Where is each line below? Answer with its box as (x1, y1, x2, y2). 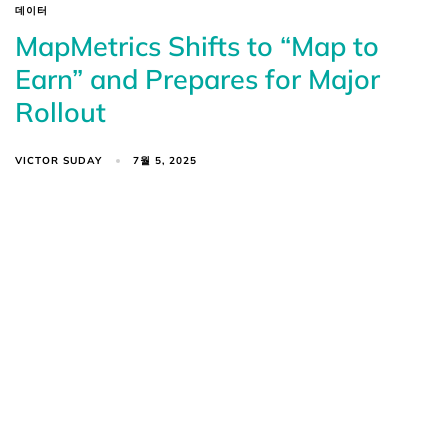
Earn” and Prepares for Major (15, 61, 380, 96)
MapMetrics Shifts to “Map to (15, 28, 379, 63)
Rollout (15, 94, 106, 129)
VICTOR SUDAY (15, 153, 102, 167)
